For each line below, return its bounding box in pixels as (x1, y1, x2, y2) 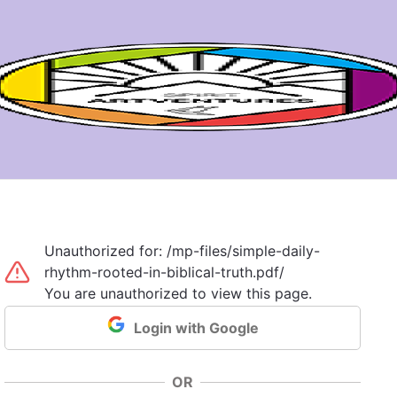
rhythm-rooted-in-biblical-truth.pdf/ (44, 263, 285, 281)
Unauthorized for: (44, 242, 167, 260)
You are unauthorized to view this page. (44, 284, 313, 302)
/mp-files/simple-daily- (167, 242, 321, 260)
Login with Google (133, 318, 259, 337)
